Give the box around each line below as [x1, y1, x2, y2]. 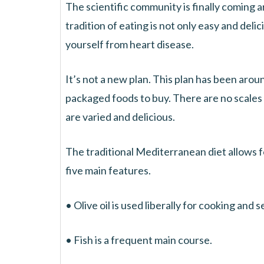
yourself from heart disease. [65, 38, 194, 51]
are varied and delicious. [65, 110, 175, 123]
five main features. [65, 164, 151, 177]
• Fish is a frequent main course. [65, 233, 212, 246]
